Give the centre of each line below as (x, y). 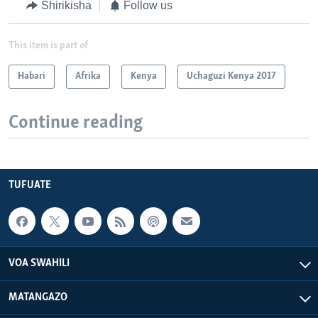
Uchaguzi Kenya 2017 (231, 76)
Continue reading (76, 123)
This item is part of (48, 45)
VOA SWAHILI (39, 263)
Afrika (88, 76)
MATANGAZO (38, 297)
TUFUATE (30, 186)
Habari (32, 76)
